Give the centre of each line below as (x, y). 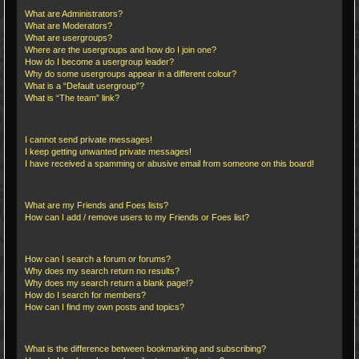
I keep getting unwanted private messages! (108, 151)
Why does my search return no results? (102, 271)
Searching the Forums (72, 247)
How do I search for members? (85, 295)
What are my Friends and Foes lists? (97, 205)
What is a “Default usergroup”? (85, 86)
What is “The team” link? (72, 98)
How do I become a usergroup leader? (99, 62)
